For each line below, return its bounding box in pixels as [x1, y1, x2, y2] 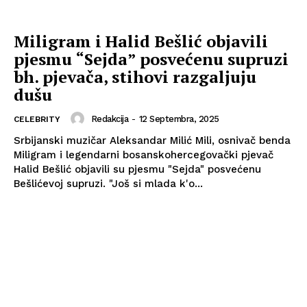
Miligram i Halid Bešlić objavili [14, 30, 268, 53]
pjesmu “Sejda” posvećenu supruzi [14, 48, 288, 71]
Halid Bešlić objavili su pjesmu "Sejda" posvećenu [14, 163, 261, 176]
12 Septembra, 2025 [138, 113, 219, 124]
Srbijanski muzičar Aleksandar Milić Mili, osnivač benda [14, 134, 291, 147]
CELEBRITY [14, 114, 60, 125]
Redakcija [90, 113, 128, 124]
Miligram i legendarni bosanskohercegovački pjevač [14, 149, 273, 162]
